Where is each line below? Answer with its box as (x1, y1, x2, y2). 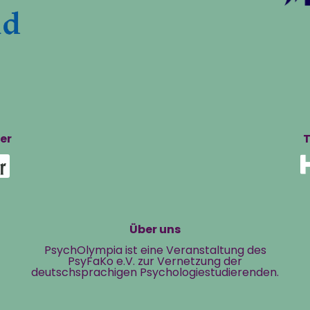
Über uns (129, 221, 181, 238)
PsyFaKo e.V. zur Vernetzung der (68, 253, 242, 269)
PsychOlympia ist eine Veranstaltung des (44, 241, 266, 258)
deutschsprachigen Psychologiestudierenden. (31, 264, 279, 280)
